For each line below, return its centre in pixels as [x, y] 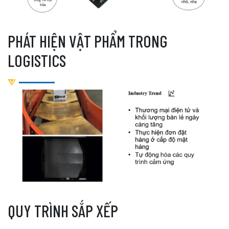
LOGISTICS [37, 61]
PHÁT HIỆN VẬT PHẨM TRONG [88, 41]
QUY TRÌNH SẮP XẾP [63, 210]
